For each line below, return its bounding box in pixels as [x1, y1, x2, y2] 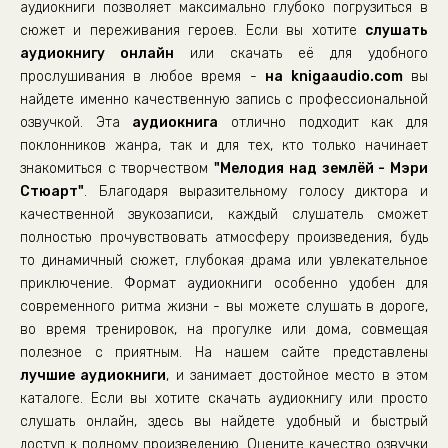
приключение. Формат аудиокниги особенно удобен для [20, 275, 428, 292]
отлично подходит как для [218, 114, 429, 131]
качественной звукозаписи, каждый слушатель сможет [20, 206, 428, 223]
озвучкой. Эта [20, 114, 133, 131]
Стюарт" [20, 183, 84, 200]
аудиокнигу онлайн [20, 45, 174, 62]
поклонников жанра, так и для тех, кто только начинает [20, 137, 428, 154]
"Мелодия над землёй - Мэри [214, 160, 429, 177]
